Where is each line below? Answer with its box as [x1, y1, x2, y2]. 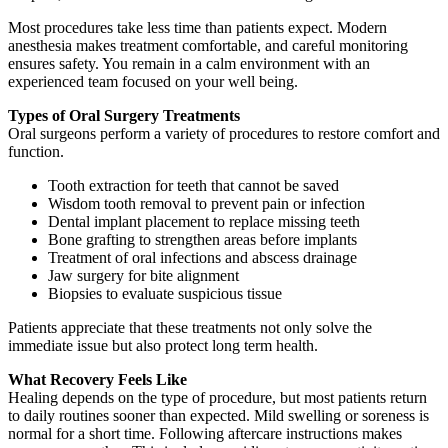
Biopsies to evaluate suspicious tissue [48, 284, 282, 302]
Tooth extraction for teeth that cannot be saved [48, 176, 339, 194]
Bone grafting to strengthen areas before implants [48, 230, 357, 248]
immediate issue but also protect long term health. [8, 336, 318, 354]
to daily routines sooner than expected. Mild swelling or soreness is [8, 406, 429, 424]
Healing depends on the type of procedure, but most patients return [8, 388, 427, 406]
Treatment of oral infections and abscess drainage [48, 248, 357, 266]
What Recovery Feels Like [8, 370, 187, 388]
